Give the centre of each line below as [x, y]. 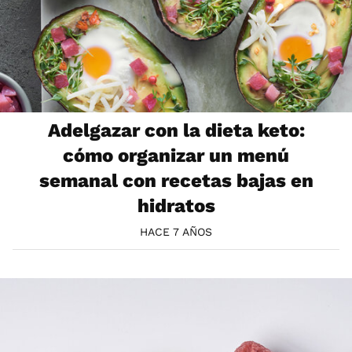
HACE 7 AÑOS [176, 232]
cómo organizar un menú [176, 156]
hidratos [176, 206]
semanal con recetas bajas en [176, 181]
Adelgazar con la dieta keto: [176, 131]
